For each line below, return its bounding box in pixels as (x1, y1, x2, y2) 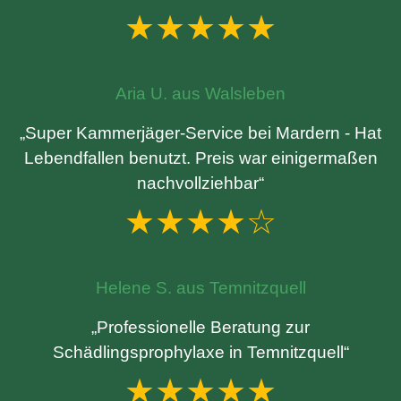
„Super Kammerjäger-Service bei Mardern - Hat (20, 124, 381, 142)
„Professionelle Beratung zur (91, 318, 310, 337)
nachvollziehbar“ (137, 174, 264, 192)
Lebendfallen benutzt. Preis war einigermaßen (23, 149, 378, 167)
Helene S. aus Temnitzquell (95, 278, 306, 297)
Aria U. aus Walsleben (115, 84, 286, 103)
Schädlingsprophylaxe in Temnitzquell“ (52, 343, 349, 362)
